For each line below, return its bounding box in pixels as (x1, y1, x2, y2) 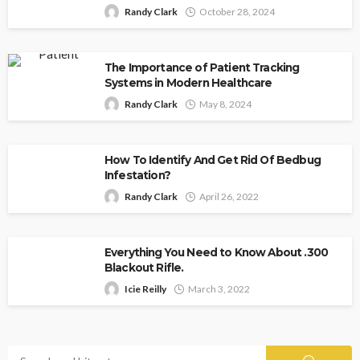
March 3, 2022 (188, 282, 250, 295)
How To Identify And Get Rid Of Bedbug (104, 153, 321, 166)
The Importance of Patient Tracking (104, 60, 300, 74)
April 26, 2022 (199, 190, 259, 202)
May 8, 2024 (199, 97, 252, 110)
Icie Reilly (125, 282, 166, 295)
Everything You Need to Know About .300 (104, 245, 329, 259)
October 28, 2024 (199, 5, 275, 18)
